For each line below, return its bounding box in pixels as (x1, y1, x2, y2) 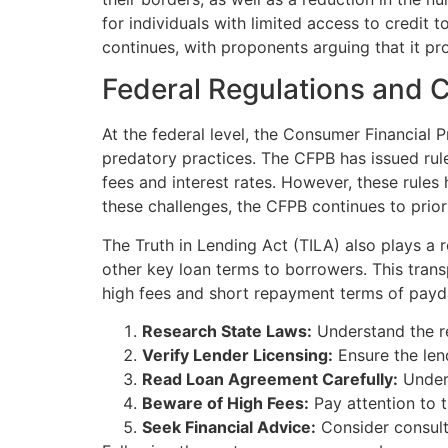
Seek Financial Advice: (142, 417, 316, 438)
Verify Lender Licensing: (142, 345, 333, 366)
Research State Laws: (142, 321, 312, 342)
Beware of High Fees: (142, 393, 309, 414)
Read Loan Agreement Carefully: (142, 369, 398, 390)
